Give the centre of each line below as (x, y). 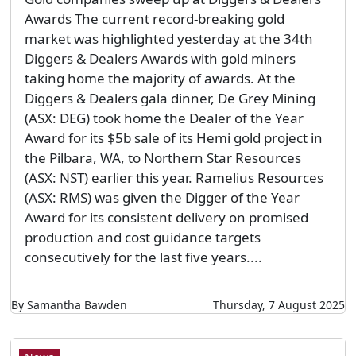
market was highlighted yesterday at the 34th (168, 38)
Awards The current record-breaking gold (154, 18)
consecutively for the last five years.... (143, 257)
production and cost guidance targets (142, 237)
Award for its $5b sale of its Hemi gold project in (173, 137)
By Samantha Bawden (69, 304)
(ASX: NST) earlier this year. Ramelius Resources (174, 177)
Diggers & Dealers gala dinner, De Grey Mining (170, 98)
